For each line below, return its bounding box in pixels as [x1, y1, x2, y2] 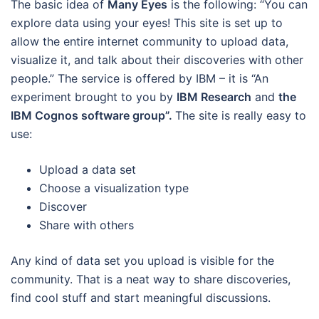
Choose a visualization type [39, 180, 189, 195]
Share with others [39, 217, 134, 232]
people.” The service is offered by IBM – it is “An [11, 70, 268, 85]
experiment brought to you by [11, 89, 177, 104]
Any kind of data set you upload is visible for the [11, 253, 274, 268]
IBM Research [177, 89, 251, 104]
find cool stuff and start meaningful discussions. [11, 290, 271, 305]
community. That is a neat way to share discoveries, [11, 271, 291, 286]
